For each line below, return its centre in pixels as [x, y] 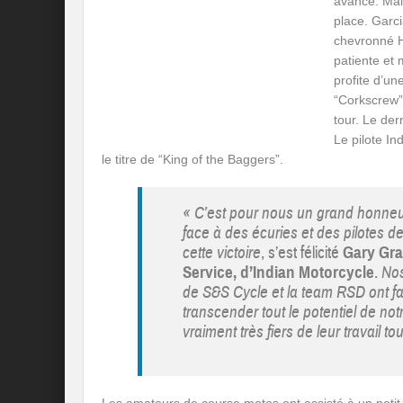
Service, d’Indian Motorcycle [278, 272]
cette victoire [222, 252]
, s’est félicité [302, 252]
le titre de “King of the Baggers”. [193, 159]
